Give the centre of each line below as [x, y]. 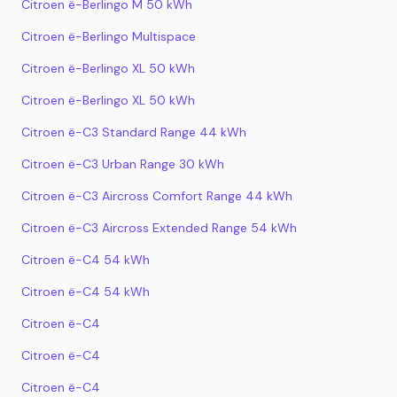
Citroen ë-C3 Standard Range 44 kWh [134, 132]
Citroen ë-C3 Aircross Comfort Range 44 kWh [157, 196]
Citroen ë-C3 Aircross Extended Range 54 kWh [159, 228]
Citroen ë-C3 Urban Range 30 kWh [123, 164]
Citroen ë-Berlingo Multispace [109, 36]
